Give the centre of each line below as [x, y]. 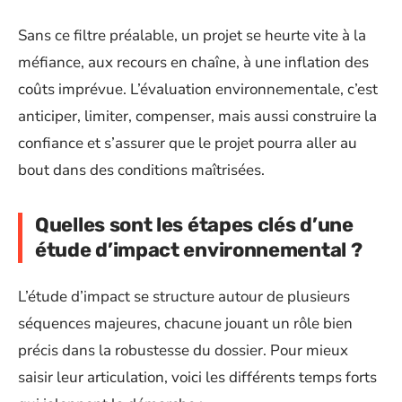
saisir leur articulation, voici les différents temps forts [197, 377]
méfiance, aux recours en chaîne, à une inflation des [193, 62]
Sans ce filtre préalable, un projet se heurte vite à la [192, 35]
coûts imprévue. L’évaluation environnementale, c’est [198, 89]
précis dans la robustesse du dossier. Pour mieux [183, 350]
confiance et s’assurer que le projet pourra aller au [188, 143]
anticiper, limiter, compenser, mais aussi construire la [197, 116]
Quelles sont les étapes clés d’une [194, 225]
